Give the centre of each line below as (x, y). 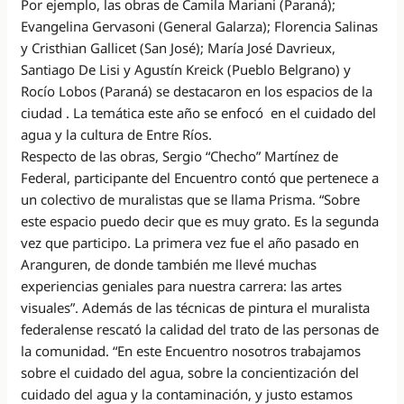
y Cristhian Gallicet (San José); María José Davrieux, (179, 47)
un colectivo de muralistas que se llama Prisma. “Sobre (191, 199)
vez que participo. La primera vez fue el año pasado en (190, 242)
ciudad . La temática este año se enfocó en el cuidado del (199, 112)
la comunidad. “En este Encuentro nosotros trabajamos (191, 350)
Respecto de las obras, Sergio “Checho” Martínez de (180, 156)
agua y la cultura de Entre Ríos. (117, 134)
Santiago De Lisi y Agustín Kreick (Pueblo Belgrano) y (186, 69)
